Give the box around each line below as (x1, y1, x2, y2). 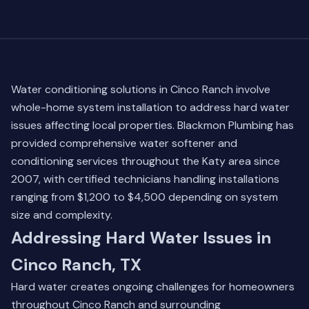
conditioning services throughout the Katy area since (11, 154, 280, 168)
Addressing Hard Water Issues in (11, 227, 271, 248)
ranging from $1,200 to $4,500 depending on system (11, 190, 278, 204)
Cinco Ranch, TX (11, 254, 141, 275)
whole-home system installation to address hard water (11, 100, 290, 114)
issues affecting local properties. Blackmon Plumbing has (11, 118, 294, 132)
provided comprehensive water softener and (11, 136, 237, 150)
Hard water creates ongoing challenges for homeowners (11, 279, 295, 294)
